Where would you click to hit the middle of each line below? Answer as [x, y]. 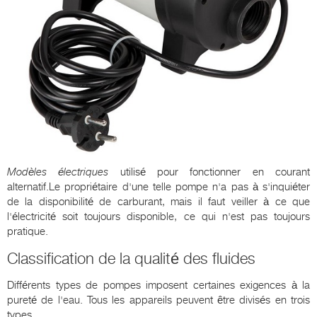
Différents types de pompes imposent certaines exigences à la [158, 285]
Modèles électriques [58, 172]
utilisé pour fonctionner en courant [209, 172]
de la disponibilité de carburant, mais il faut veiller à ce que [158, 202]
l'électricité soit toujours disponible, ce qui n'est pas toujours [158, 217]
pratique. [28, 231]
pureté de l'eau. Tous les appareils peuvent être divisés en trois [158, 300]
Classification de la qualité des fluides [131, 259]
